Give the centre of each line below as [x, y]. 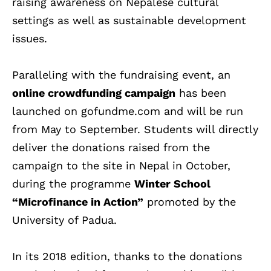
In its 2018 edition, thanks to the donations [127, 256]
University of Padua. [64, 220]
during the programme [73, 184]
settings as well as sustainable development [129, 21]
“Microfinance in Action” [78, 202]
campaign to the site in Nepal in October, [121, 166]
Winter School [172, 184]
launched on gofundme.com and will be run [128, 111]
